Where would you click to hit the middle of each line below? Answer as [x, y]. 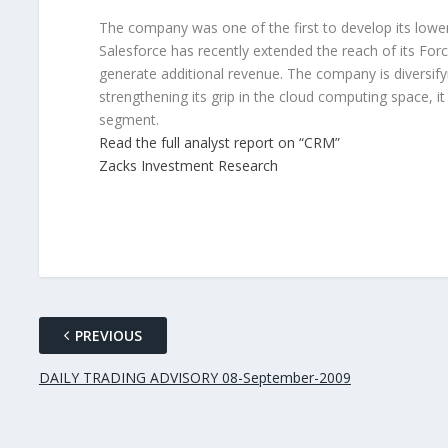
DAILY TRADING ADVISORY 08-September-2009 [194, 378]
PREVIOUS [108, 336]
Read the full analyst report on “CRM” [219, 143]
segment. [128, 120]
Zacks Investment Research [188, 166]
